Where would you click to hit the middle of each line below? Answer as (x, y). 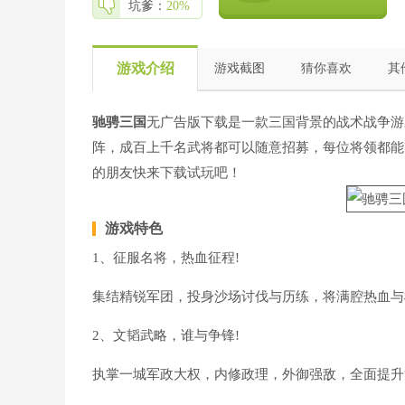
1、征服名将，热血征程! (166, 258)
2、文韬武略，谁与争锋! (166, 335)
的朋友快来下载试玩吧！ (167, 173)
